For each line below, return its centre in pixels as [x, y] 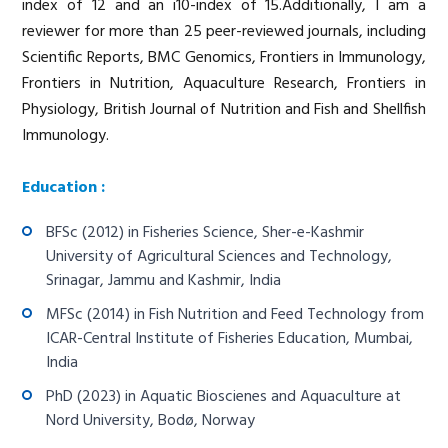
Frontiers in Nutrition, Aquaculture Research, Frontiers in [224, 83]
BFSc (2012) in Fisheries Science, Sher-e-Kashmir [205, 232]
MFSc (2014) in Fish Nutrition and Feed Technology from [235, 314]
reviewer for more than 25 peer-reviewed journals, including [224, 31]
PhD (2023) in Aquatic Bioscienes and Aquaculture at [224, 396]
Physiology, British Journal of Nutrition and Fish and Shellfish [224, 109]
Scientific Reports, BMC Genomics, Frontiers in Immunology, [224, 57]
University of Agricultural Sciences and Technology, [219, 256]
